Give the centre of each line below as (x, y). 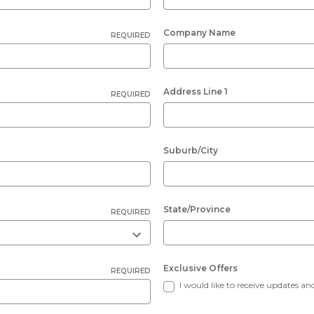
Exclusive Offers (200, 268)
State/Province (197, 209)
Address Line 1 (196, 91)
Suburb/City (191, 150)
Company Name (199, 33)
